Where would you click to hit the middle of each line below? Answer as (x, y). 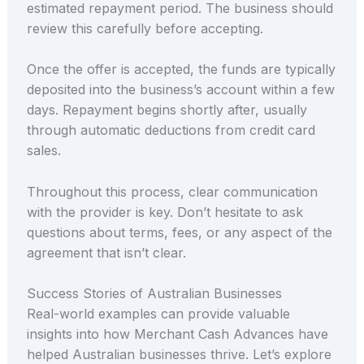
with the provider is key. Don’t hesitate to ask (165, 212)
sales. (43, 151)
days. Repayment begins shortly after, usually (167, 110)
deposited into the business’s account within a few (180, 90)
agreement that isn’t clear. (106, 252)
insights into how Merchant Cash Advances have (177, 334)
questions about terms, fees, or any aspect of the (179, 232)
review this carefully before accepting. (145, 28)
